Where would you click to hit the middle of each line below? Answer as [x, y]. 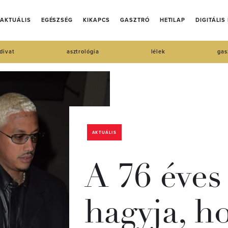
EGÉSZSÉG [57, 20]
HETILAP [173, 20]
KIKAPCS [97, 20]
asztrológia [83, 52]
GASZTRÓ [135, 20]
